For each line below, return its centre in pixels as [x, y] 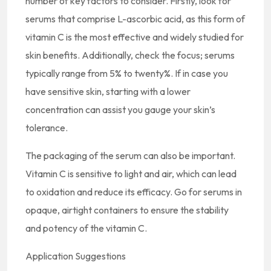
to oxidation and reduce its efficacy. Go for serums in [134, 192]
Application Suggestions [76, 256]
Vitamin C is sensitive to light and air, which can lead [131, 174]
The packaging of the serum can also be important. [130, 155]
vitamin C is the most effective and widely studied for [135, 37]
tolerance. [47, 128]
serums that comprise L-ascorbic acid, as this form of [135, 19]
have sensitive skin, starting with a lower [108, 91]
